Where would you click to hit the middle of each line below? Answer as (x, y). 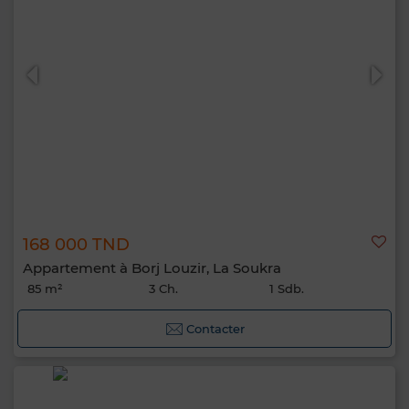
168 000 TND (76, 245)
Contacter (215, 329)
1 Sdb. (287, 288)
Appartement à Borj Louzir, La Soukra (152, 268)
